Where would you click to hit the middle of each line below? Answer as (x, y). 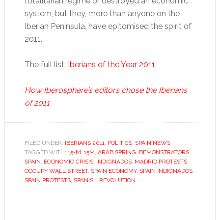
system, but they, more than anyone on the (102, 14)
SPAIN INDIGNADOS (166, 171)
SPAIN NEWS (152, 143)
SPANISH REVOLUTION (104, 180)
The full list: (46, 65)
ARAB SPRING (117, 152)
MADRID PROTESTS (161, 162)
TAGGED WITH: (46, 152)
